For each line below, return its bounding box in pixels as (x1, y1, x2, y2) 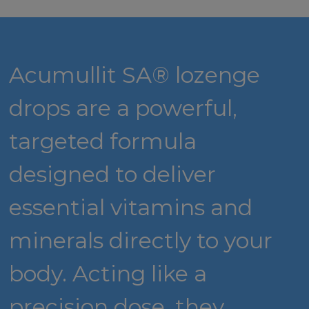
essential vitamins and (9, 193, 253, 221)
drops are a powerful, (9, 94, 238, 121)
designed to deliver (9, 160, 217, 188)
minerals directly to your (9, 226, 273, 254)
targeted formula (9, 127, 197, 154)
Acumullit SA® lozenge (9, 61, 261, 88)
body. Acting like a (9, 259, 208, 287)
